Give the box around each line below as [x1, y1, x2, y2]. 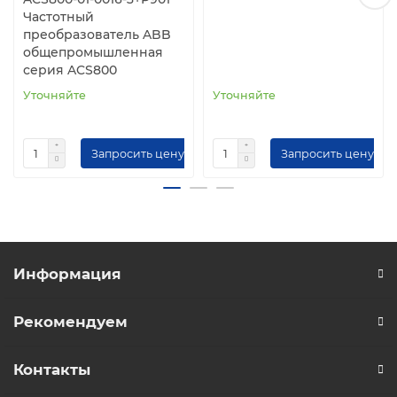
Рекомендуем [13, 313, 128, 331]
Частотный [23, 9, 94, 26]
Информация [13, 265, 121, 284]
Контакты [13, 361, 90, 379]
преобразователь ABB [23, 27, 171, 43]
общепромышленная [23, 44, 163, 61]
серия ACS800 [23, 62, 117, 79]
